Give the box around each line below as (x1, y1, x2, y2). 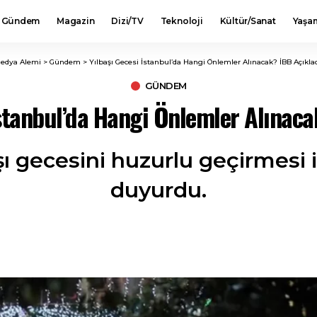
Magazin (57, 16, 95, 26)
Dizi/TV (111, 16, 144, 26)
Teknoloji (160, 16, 203, 26)
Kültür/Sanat (219, 16, 276, 26)
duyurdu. (110, 177, 207, 203)
